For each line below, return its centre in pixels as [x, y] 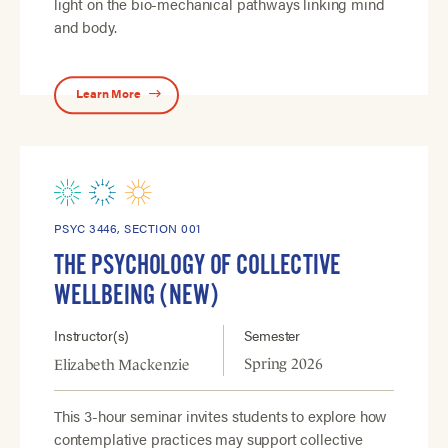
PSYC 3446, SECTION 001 [127, 227]
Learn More [108, 93]
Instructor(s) [91, 335]
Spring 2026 [283, 364]
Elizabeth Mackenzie [122, 365]
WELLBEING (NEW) [136, 295]
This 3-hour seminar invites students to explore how [220, 416]
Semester [272, 335]
